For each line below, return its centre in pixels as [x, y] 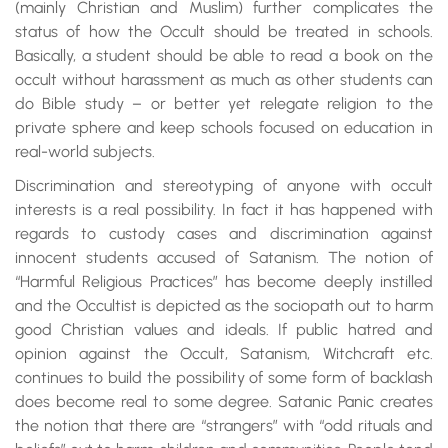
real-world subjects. [85, 151]
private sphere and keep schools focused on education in [224, 127]
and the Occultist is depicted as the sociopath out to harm [224, 305]
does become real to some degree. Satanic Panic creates [224, 401]
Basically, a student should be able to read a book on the [224, 55]
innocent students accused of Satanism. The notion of [224, 257]
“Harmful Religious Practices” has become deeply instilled [224, 281]
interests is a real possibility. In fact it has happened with [224, 209]
